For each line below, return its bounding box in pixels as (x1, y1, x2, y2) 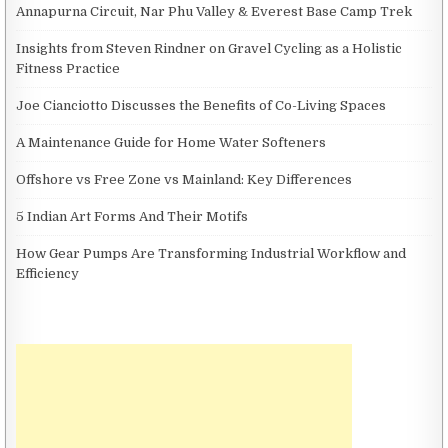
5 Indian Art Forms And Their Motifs (16, 208, 249, 224)
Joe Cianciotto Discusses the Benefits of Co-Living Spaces (16, 97, 387, 113)
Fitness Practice (16, 60, 121, 76)
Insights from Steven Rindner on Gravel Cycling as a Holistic (16, 40, 403, 56)
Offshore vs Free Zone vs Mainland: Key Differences (16, 171, 353, 187)
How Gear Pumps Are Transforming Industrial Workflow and (16, 245, 407, 261)
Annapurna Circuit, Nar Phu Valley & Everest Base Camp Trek (16, 3, 413, 19)
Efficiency (16, 265, 80, 281)
